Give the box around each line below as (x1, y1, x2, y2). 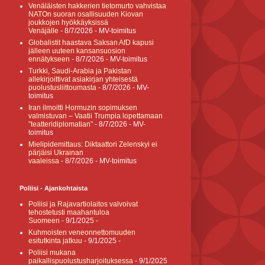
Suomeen (28, 216, 60, 225)
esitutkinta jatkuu (28, 237, 82, 245)
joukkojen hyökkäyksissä (28, 18, 108, 27)
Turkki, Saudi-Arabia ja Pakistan (28, 67, 131, 75)
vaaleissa (28, 157, 59, 165)
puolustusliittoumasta (28, 83, 96, 92)
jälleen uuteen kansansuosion (28, 47, 125, 55)
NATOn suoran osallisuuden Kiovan (28, 10, 143, 18)
